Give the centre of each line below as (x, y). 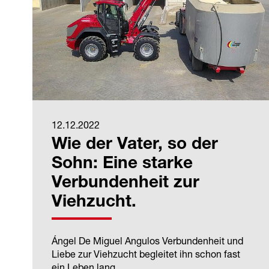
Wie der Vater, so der (135, 146)
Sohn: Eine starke (122, 165)
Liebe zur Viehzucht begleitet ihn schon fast (146, 254)
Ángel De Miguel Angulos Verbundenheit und (147, 241)
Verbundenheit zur (125, 184)
